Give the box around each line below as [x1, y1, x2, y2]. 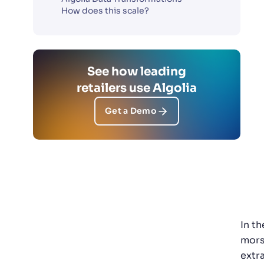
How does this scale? [61, 5, 149, 16]
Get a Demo [105, 105, 157, 117]
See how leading [87, 64, 186, 80]
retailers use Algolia [77, 81, 197, 96]
